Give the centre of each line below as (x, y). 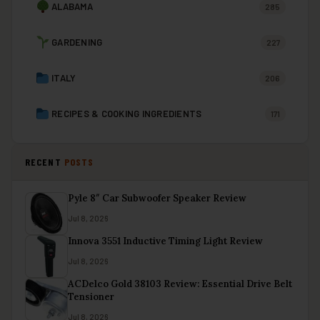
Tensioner (91, 297)
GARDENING (77, 42)
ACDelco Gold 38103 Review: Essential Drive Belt (180, 284)
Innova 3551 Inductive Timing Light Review (165, 241)
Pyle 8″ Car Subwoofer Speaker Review (157, 199)
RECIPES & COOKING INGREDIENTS (127, 114)
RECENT (45, 162)
